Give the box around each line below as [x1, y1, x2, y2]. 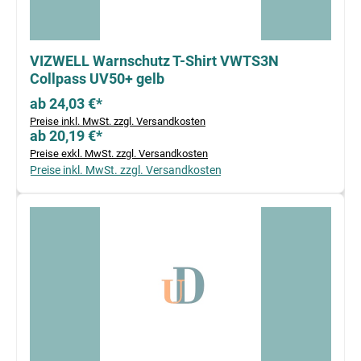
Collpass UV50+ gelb [30, 70, 164, 88]
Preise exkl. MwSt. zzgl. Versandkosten [30, 147, 208, 160]
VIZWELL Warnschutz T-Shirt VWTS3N [30, 52, 279, 70]
